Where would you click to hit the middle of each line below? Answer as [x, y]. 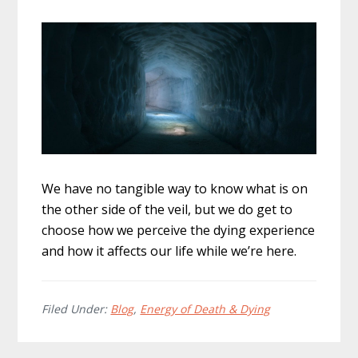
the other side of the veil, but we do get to [167, 210]
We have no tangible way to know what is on [175, 189]
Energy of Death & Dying [205, 309]
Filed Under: [76, 309]
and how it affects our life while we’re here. [169, 251]
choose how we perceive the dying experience [179, 231]
